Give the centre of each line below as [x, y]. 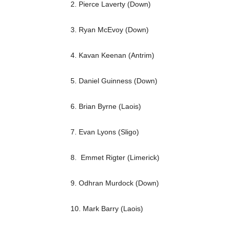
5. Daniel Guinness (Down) [114, 81]
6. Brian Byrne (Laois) [106, 106]
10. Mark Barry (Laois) [107, 208]
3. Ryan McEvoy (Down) [110, 29]
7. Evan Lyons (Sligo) [105, 132]
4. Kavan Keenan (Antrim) [112, 55]
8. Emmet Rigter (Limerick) [115, 157]
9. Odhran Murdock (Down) [115, 183]
